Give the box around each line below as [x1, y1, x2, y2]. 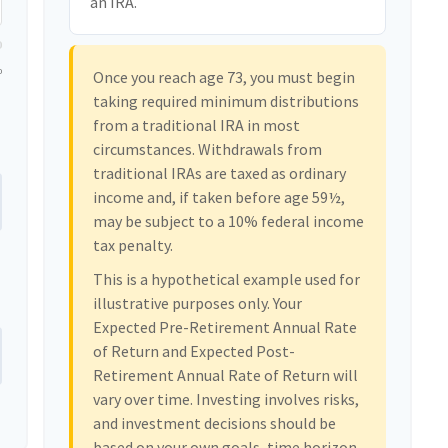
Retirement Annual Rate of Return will [93, 365, 359, 386]
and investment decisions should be [93, 413, 337, 434]
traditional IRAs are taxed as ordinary [93, 163, 347, 184]
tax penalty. [93, 235, 174, 256]
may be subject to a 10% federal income [93, 211, 365, 232]
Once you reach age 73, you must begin [93, 67, 356, 88]
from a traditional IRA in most [93, 115, 301, 136]
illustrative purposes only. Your [93, 293, 303, 314]
